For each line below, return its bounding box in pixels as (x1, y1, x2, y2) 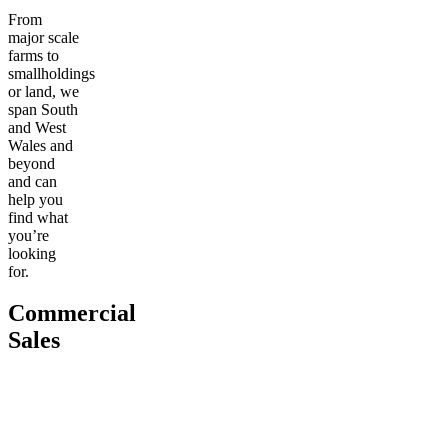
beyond (8, 154, 55, 172)
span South (8, 100, 78, 118)
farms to (8, 46, 59, 64)
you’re (8, 226, 49, 244)
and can (8, 172, 57, 190)
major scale (8, 28, 79, 46)
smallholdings (8, 64, 95, 82)
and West (8, 118, 66, 136)
